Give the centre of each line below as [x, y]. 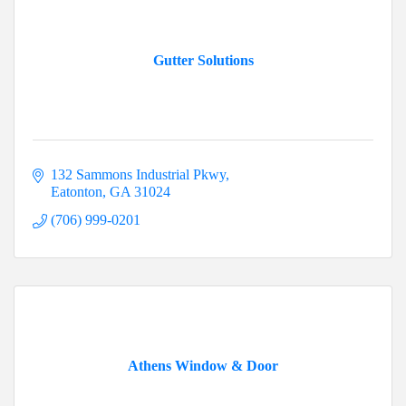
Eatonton [77, 192]
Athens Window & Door [203, 366]
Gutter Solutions [203, 61]
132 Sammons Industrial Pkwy [138, 175]
